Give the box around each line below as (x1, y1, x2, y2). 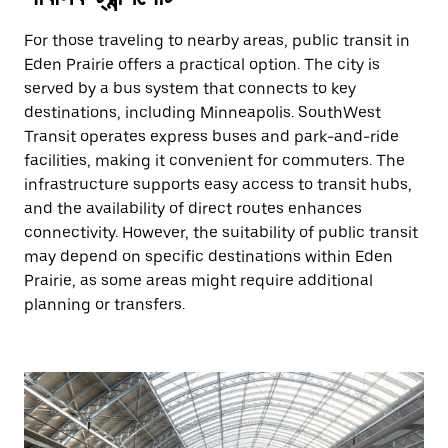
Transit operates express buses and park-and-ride (24, 127, 399, 146)
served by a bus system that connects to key (24, 79, 356, 98)
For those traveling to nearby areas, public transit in (24, 31, 410, 50)
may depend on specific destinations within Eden (24, 247, 393, 266)
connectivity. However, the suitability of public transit (24, 223, 418, 242)
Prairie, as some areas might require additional (24, 271, 373, 290)
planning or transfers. (24, 295, 185, 314)
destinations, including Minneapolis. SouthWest (24, 103, 381, 122)
